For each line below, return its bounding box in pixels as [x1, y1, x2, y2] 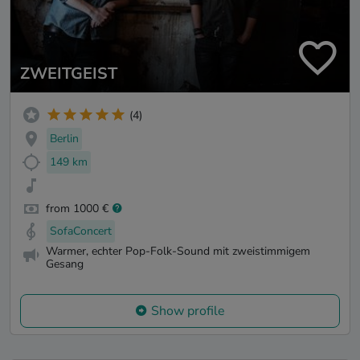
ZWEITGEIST [20, 63, 117, 85]
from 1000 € [46, 200, 108, 216]
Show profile [151, 301, 225, 320]
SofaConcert [50, 223, 112, 239]
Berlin [50, 131, 79, 147]
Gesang [46, 256, 84, 272]
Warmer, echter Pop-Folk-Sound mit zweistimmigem [46, 243, 310, 260]
